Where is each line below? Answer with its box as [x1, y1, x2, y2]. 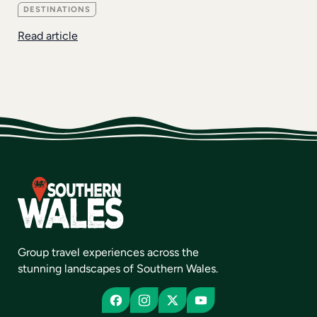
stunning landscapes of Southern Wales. [18, 261, 218, 275]
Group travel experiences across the [18, 245, 199, 259]
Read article [18, 29, 78, 42]
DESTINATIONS [23, 4, 91, 14]
